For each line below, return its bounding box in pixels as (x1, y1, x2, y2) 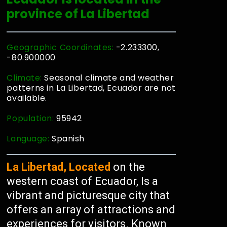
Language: (7, 133, 52, 144)
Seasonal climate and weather (44, 72, 174, 84)
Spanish (52, 133, 85, 144)
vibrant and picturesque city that (7, 189, 170, 202)
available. (7, 92, 48, 104)
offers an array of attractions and (7, 203, 176, 216)
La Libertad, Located (7, 161, 111, 173)
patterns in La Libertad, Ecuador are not (7, 82, 176, 94)
